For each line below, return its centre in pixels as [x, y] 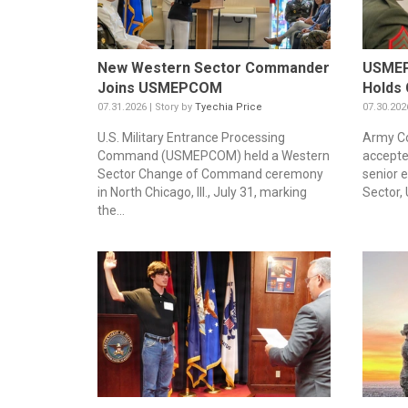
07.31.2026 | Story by [146, 107]
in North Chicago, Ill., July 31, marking [202, 192]
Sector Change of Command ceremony [210, 173]
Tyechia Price [229, 107]
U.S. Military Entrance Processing [191, 137]
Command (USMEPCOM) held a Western [214, 155]
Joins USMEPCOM [160, 87]
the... [111, 210]
